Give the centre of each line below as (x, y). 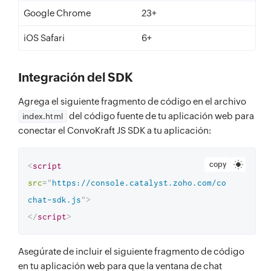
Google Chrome (57, 13)
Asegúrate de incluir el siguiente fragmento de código (131, 251)
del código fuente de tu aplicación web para (161, 116)
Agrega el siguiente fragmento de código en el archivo (132, 101)
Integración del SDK (76, 77)
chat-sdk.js (54, 200)
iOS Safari (44, 38)
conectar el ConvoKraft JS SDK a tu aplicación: (115, 130)
